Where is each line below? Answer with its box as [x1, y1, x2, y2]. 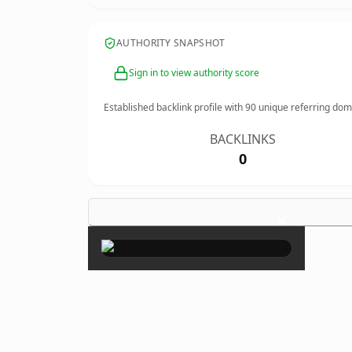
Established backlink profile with [104, 101, 245, 114]
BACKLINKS [210, 130, 277, 148]
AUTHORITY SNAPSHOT [116, 36, 225, 49]
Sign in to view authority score [129, 66, 259, 79]
